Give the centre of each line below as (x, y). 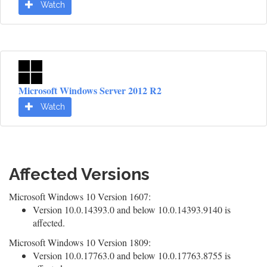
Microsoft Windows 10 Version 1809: (80, 242)
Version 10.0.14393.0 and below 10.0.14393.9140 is (132, 209)
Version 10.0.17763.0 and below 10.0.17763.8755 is (132, 255)
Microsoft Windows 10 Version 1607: (80, 196)
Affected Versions (79, 174)
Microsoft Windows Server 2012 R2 (90, 90)
